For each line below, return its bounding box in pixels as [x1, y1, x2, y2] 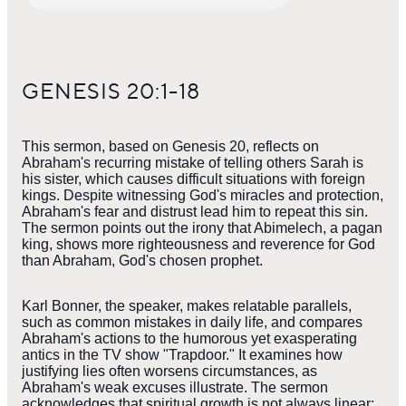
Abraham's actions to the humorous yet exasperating [22, 331, 357, 347]
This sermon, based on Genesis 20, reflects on [22, 139, 319, 155]
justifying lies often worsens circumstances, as [22, 363, 317, 380]
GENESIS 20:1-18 [22, 78, 200, 105]
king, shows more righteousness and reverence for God [22, 237, 375, 253]
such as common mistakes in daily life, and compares [22, 314, 362, 331]
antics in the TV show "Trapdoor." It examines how [22, 347, 343, 363]
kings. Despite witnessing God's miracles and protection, [22, 188, 383, 204]
